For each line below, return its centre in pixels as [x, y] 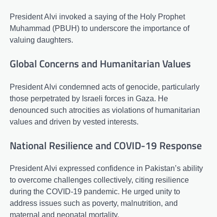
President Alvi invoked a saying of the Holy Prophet [97, 17]
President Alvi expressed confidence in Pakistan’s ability [106, 169]
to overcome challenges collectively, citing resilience [99, 180]
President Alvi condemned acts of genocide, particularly [105, 87]
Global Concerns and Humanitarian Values [100, 63]
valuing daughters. [41, 40]
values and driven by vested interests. [74, 122]
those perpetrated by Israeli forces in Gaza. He [89, 98]
